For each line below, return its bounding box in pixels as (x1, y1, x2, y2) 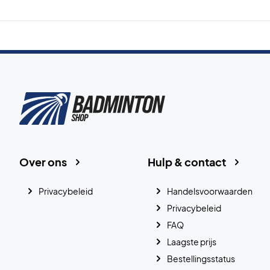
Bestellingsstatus (166, 253, 235, 264)
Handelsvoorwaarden (166, 185, 253, 196)
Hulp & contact (147, 154, 226, 169)
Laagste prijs (166, 236, 216, 247)
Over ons (19, 154, 67, 169)
